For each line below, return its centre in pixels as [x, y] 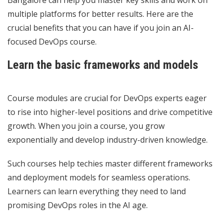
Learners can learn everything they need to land [97, 191]
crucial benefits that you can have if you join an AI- [101, 28]
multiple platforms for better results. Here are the [100, 14]
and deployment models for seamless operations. [99, 177]
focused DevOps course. [53, 41]
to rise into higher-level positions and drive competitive [110, 112]
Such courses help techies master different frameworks [110, 163]
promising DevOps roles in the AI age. [79, 205]
